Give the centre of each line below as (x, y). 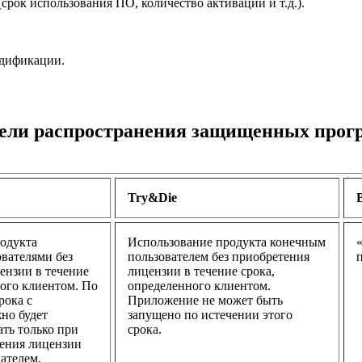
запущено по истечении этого (210, 315)
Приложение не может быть (205, 301)
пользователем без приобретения (219, 257)
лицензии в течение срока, (201, 271)
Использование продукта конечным (227, 242)
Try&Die (152, 198)
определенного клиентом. (199, 286)
